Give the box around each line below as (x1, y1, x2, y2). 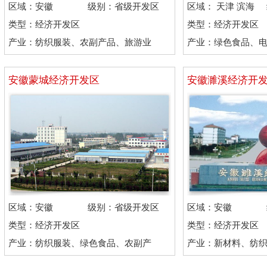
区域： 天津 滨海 (187, 2, 254, 11)
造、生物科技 (187, 49, 241, 59)
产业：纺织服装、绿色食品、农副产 (8, 238, 151, 248)
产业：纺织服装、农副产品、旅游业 (8, 38, 151, 47)
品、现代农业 (8, 250, 62, 260)
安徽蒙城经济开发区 (8, 74, 100, 86)
